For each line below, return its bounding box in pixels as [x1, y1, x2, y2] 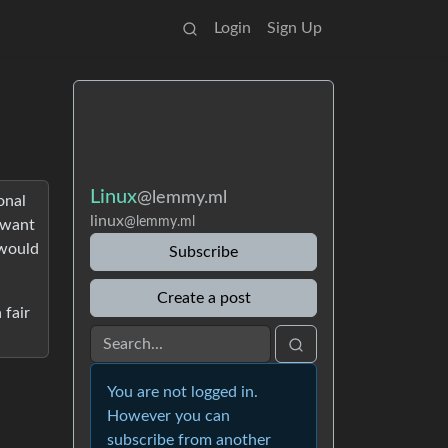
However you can [107, 408, 230, 424]
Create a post [156, 290, 251, 306]
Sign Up [267, 20, 322, 36]
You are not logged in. [107, 384, 258, 400]
